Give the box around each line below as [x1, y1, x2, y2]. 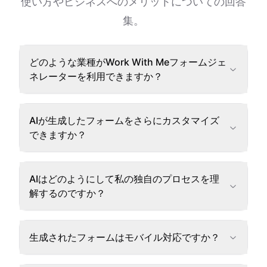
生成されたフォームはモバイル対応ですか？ [29, 231, 220, 243]
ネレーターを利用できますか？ [29, 70, 163, 82]
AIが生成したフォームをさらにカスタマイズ [29, 114, 219, 126]
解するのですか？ [29, 187, 105, 199]
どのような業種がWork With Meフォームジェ [29, 56, 226, 68]
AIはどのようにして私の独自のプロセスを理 [29, 173, 219, 185]
